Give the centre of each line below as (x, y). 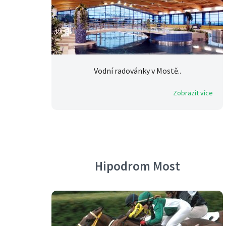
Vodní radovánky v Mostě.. (137, 71)
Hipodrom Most (137, 166)
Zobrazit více (193, 93)
